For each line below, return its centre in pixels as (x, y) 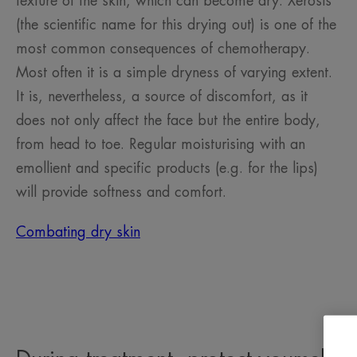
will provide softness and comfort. (124, 192)
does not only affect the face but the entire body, (168, 121)
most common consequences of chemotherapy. (163, 49)
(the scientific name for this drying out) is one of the (176, 25)
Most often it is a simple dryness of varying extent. (174, 73)
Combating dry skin (78, 232)
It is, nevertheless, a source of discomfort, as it (162, 97)
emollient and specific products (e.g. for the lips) (167, 169)
